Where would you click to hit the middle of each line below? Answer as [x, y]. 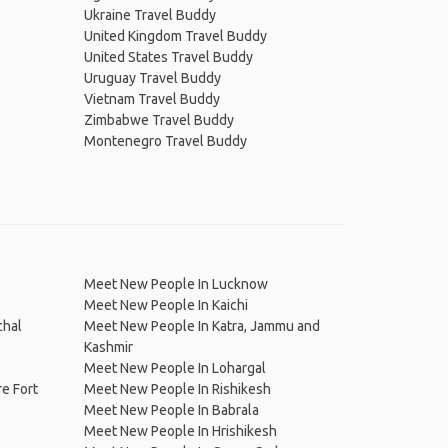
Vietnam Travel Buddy [151, 99]
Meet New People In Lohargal [174, 368]
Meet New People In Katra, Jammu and [201, 326]
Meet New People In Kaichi [165, 305]
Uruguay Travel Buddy [152, 78]
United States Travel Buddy [168, 57]
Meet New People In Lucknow [175, 284]
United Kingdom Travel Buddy [175, 36]
